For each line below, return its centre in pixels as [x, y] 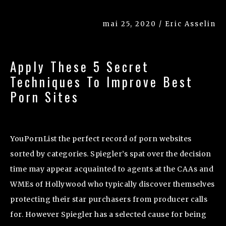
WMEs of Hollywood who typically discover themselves [112, 184]
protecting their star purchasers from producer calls [109, 199]
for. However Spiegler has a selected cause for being [108, 214]
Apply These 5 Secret [80, 66]
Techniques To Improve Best [102, 81]
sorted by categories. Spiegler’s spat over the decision [111, 154]
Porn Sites [45, 96]
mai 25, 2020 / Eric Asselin [159, 24]
